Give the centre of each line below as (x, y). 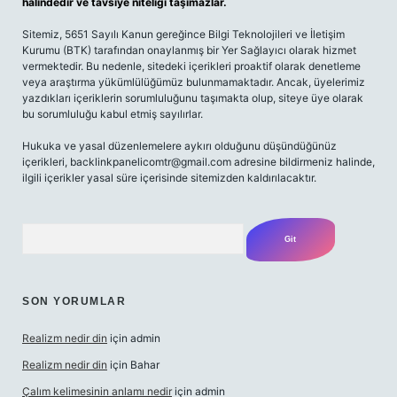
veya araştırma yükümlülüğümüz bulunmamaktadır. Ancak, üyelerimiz (194, 82)
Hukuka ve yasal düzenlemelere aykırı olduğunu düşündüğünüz (179, 146)
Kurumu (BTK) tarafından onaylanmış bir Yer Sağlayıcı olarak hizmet (189, 50)
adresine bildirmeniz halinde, (303, 162)
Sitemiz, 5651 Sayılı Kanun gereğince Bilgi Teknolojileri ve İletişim (183, 34)
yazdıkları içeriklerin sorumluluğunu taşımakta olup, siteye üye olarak (193, 98)
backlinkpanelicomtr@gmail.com (151, 162)
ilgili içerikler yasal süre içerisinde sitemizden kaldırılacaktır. (169, 178)
